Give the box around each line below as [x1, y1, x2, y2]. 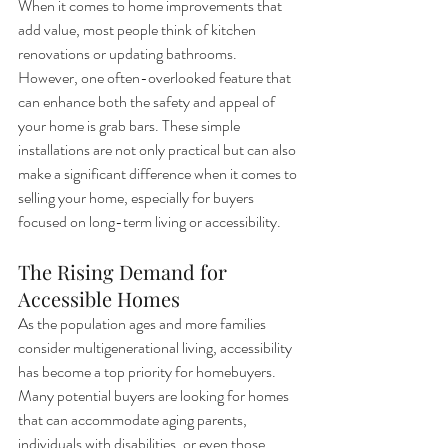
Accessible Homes [18, 285, 180, 312]
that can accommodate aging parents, [18, 408, 250, 431]
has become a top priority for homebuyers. [18, 360, 279, 383]
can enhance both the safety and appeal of [18, 90, 278, 113]
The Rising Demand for [18, 258, 232, 285]
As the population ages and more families [18, 312, 269, 335]
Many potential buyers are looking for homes [18, 384, 292, 407]
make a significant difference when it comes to [18, 162, 300, 185]
